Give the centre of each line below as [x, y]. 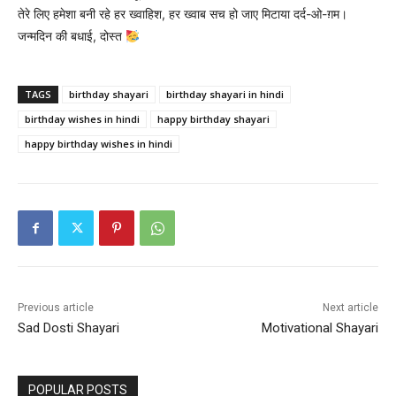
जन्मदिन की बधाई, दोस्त [72, 36]
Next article [350, 308]
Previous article [56, 308]
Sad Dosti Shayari [69, 328]
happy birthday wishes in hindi [99, 144]
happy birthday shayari [213, 119]
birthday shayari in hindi [225, 95]
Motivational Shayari [320, 328]
